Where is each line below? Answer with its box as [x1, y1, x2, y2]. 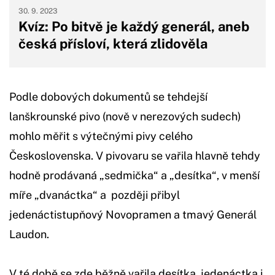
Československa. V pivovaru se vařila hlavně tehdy [9, 149, 260, 162]
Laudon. [9, 227, 49, 241]
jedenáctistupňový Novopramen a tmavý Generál [9, 207, 257, 221]
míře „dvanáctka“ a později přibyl [9, 188, 180, 201]
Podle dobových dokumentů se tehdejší [9, 90, 207, 103]
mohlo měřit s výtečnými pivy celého [9, 129, 193, 142]
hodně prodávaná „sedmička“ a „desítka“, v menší [9, 168, 260, 182]
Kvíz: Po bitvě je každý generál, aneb [18, 18, 249, 34]
